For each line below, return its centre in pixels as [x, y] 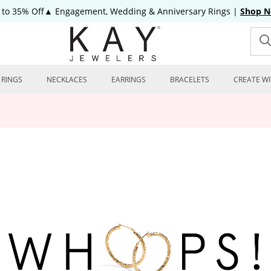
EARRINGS [129, 80]
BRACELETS [190, 80]
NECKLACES [67, 80]
